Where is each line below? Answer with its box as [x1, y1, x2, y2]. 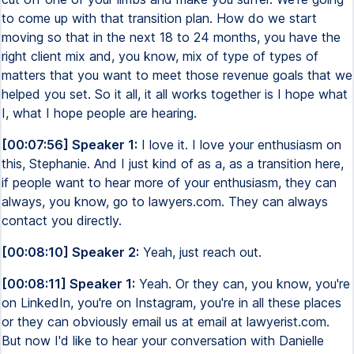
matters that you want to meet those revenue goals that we [2, 67, 352, 83]
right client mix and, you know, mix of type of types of [2, 48, 318, 64]
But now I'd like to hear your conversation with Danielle [2, 333, 324, 348]
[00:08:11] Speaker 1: [2, 276, 135, 292]
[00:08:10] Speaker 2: [2, 244, 139, 260]
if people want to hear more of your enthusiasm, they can [2, 175, 337, 190]
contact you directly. [2, 213, 122, 228]
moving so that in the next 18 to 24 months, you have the [2, 29, 341, 45]
